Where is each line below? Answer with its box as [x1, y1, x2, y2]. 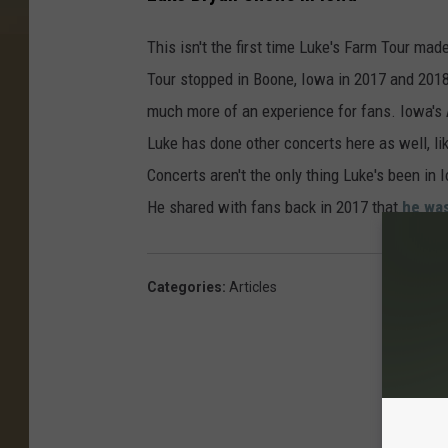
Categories [147, 278, 222, 295]
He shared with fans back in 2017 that [147, 196, 402, 217]
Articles [229, 278, 277, 295]
